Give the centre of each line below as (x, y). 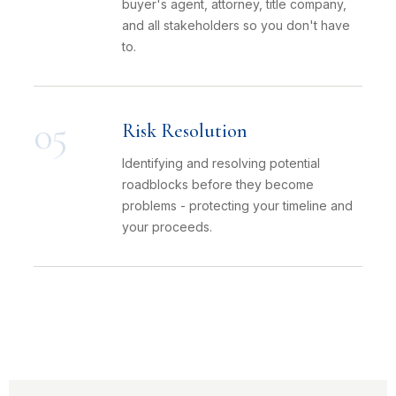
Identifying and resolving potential (221, 163)
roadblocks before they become (218, 184)
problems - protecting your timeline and (237, 206)
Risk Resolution (185, 131)
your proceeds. (167, 227)
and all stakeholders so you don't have (236, 25)
